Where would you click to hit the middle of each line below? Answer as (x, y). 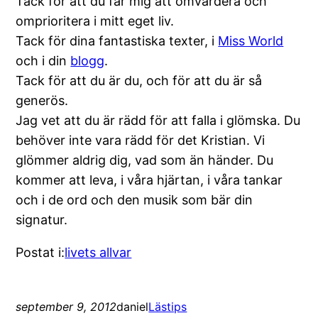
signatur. (42, 219)
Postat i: (40, 252)
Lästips (168, 306)
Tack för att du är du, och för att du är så (139, 80)
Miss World (251, 40)
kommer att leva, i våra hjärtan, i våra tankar (149, 180)
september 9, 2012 (66, 306)
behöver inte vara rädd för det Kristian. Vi (141, 140)
